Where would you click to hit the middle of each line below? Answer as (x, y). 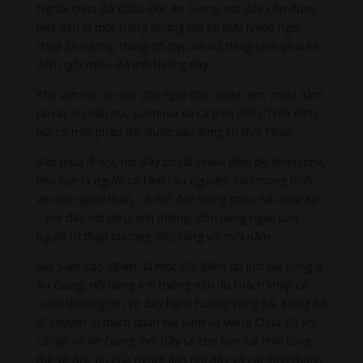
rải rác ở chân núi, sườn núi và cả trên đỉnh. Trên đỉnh (176, 113)
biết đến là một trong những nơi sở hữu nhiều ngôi (168, 28)
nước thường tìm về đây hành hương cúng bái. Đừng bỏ (181, 304)
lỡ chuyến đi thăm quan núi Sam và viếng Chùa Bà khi (176, 322)
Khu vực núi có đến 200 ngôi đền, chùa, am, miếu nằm (179, 95)
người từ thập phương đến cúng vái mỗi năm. (154, 237)
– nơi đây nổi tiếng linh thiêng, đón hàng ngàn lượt (168, 218)
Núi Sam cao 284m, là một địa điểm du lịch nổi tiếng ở (179, 267)
